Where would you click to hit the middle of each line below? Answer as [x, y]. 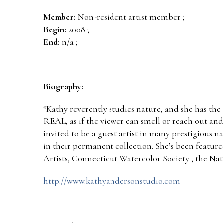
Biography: [63, 86]
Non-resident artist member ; [131, 17]
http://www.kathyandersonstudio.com [112, 180]
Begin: [55, 29]
